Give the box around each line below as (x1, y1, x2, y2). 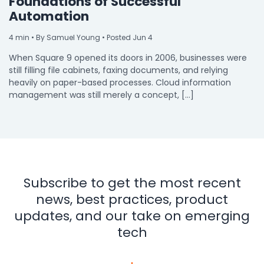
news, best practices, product (36, 190, 228, 209)
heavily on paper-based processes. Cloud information (9, 77, 231, 88)
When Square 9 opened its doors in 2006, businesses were (9, 52, 247, 64)
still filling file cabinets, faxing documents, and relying (9, 64, 228, 76)
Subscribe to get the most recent (23, 174, 241, 192)
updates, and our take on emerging (14, 207, 250, 225)
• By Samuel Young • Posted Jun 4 (29, 32, 153, 42)
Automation (9, 7, 89, 25)
